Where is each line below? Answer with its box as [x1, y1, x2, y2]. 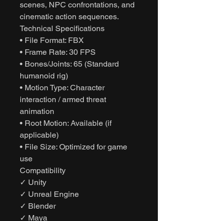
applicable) [20, 130, 59, 140]
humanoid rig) [20, 71, 68, 80]
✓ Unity [20, 177, 46, 187]
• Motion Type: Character [20, 82, 105, 92]
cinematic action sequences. [20, 11, 119, 21]
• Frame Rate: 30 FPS [20, 47, 96, 57]
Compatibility [20, 165, 66, 175]
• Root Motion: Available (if [20, 118, 111, 128]
